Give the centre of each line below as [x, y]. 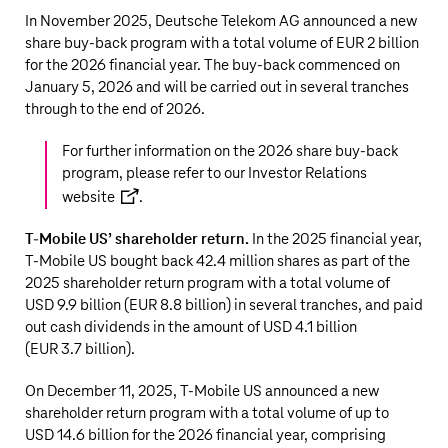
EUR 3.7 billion [78, 349]
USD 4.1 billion [310, 327]
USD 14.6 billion [77, 435]
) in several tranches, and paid [324, 305]
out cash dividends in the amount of [144, 327]
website [88, 197]
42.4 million [235, 261]
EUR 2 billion [377, 43]
